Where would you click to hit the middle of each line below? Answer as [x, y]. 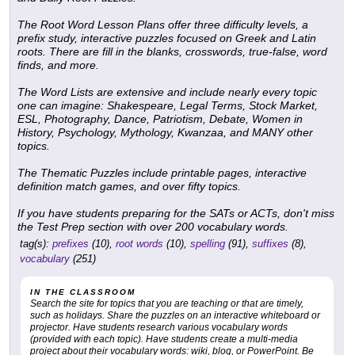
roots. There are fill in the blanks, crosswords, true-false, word [172, 52]
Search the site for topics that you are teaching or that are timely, [167, 304]
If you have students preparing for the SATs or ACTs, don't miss [176, 214]
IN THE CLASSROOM [83, 292]
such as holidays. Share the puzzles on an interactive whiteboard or [175, 316]
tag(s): [34, 244]
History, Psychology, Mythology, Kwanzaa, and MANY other [165, 133]
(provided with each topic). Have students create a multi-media [164, 340]
